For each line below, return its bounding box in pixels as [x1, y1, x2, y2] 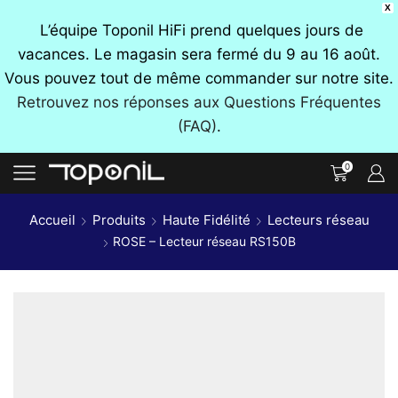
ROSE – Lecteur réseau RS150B [113, 233, 296, 249]
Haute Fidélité [162, 211, 251, 228]
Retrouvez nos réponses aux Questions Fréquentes [17, 93, 381, 111]
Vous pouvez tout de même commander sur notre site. [4, 69, 394, 87]
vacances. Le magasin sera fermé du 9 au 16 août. [18, 45, 380, 63]
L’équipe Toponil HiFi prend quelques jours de [35, 21, 363, 39]
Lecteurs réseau [267, 211, 370, 228]
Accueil [28, 211, 76, 228]
